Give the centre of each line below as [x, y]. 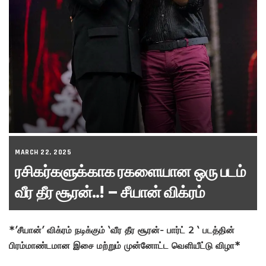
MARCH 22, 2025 [43, 152]
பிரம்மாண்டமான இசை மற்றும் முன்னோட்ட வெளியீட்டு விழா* [125, 245]
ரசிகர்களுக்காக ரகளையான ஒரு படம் [130, 171]
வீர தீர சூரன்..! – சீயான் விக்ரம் [110, 192]
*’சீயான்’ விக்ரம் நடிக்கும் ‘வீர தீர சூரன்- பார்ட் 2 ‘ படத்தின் [122, 229]
